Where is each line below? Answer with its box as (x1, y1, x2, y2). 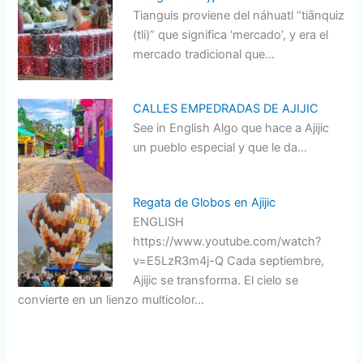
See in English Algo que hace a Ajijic (132, 121, 329, 136)
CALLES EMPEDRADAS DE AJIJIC (132, 101, 318, 117)
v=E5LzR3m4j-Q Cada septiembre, (132, 254, 324, 269)
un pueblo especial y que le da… (132, 140, 307, 156)
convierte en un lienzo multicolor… (18, 293, 205, 308)
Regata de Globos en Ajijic (132, 195, 275, 211)
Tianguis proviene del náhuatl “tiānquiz (132, 7, 344, 23)
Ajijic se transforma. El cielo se (132, 273, 298, 288)
